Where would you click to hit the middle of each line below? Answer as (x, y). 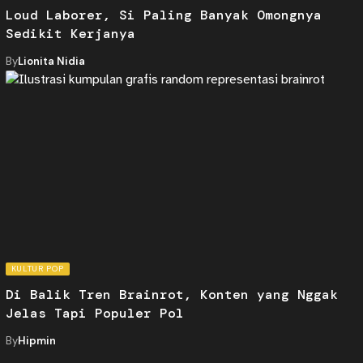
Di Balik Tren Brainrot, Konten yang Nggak (171, 294)
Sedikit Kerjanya (70, 33)
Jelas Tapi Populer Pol (94, 313)
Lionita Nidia (51, 61)
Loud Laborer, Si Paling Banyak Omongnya (163, 15)
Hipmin (36, 340)
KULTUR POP (37, 268)
